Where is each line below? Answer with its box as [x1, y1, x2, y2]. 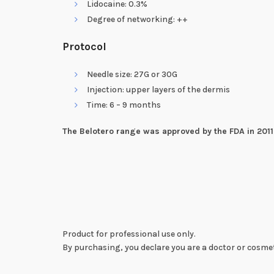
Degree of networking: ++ [87, 13, 188, 24]
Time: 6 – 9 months [87, 99, 161, 110]
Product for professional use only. [62, 228, 196, 239]
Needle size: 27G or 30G [87, 68, 177, 80]
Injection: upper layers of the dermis [87, 84, 230, 95]
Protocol [62, 39, 106, 53]
